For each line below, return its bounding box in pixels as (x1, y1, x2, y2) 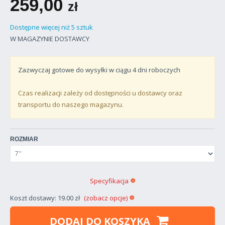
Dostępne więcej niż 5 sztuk (10, 22, 93, 32)
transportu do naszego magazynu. (18, 99, 124, 109)
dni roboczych (136, 65, 180, 74)
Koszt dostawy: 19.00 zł (10, 193, 81, 202)
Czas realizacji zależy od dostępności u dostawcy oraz (18, 88, 182, 97)
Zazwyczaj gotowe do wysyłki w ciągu (18, 65, 133, 74)
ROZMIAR (10, 135, 38, 143)
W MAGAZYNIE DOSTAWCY (10, 34, 89, 43)
